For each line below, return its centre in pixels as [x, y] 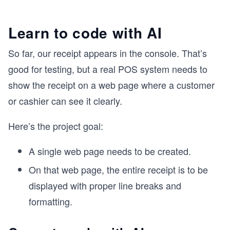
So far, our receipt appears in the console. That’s [108, 53]
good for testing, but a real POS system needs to [108, 69]
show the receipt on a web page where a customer [111, 84]
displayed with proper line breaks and [105, 185]
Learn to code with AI [85, 32]
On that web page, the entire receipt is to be [118, 169]
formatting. [51, 201]
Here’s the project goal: [56, 126]
